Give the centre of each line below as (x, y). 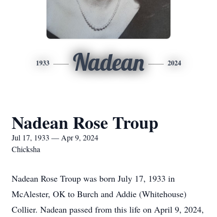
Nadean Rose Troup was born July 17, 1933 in (93, 178)
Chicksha (26, 149)
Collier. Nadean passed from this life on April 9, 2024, (108, 209)
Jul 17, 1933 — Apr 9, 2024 (55, 137)
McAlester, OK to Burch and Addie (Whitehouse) (99, 194)
